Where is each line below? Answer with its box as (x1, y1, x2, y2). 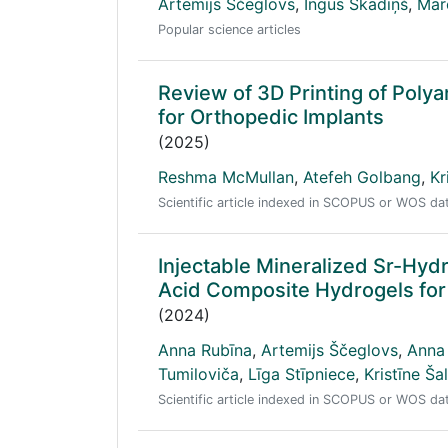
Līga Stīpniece (248, 364, 355, 384)
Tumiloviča (158, 364, 239, 384)
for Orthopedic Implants (158, 105, 384, 129)
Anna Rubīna (158, 340, 252, 360)
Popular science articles (158, 22, 301, 37)
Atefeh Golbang (303, 167, 421, 187)
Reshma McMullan (158, 167, 294, 187)
